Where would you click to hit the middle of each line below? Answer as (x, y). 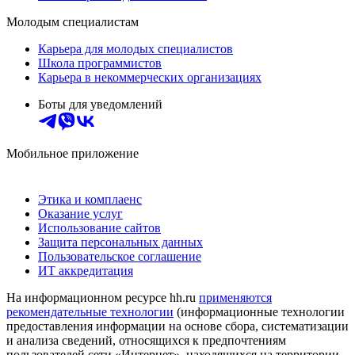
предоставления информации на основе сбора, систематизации (177, 326)
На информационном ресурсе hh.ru (103, 297)
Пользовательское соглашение (120, 256)
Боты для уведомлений (100, 104)
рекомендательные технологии (90, 311)
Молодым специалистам (73, 21)
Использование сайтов (99, 227)
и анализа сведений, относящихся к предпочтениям (146, 340)
